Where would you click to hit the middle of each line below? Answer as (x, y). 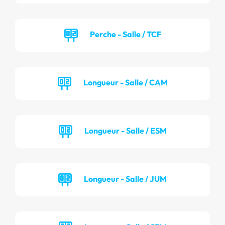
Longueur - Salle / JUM (125, 179)
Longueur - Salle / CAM (125, 82)
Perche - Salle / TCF (125, 34)
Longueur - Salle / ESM (125, 130)
